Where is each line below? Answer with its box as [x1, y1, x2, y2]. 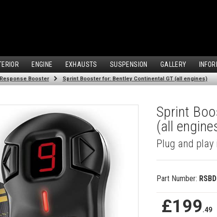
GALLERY [160, 61, 186, 69]
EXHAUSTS [65, 61, 97, 69]
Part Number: [156, 174, 200, 184]
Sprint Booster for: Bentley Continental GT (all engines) [62, 76, 207, 82]
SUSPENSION [109, 61, 148, 69]
